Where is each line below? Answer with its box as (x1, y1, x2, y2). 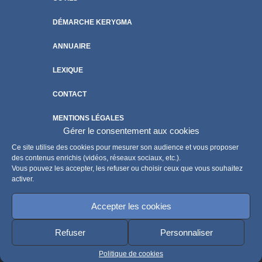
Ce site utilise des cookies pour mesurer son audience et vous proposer (12, 143, 239, 151)
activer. (12, 175, 34, 183)
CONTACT (53, 90, 87, 99)
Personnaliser (160, 227, 213, 237)
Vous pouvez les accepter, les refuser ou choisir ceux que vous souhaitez (12, 164, 243, 173)
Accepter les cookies (91, 201, 171, 211)
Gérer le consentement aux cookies (63, 126, 199, 136)
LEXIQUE (53, 66, 83, 75)
